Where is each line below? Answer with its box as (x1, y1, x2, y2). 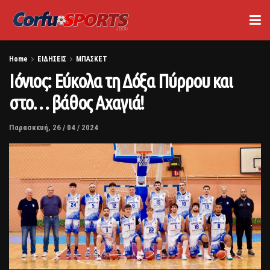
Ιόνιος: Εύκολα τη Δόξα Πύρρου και (9, 70, 232, 92)
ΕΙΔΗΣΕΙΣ (37, 55, 66, 63)
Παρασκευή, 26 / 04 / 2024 (9, 122, 98, 132)
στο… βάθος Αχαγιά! (9, 92, 144, 113)
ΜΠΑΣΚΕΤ (76, 55, 107, 63)
